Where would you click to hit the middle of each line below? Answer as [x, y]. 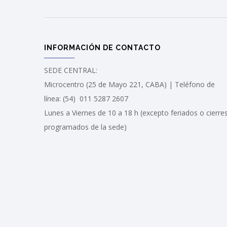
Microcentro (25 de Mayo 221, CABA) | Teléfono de [129, 84]
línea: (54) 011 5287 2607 [86, 98]
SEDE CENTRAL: [71, 70]
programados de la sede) [86, 127]
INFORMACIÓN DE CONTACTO [102, 47]
